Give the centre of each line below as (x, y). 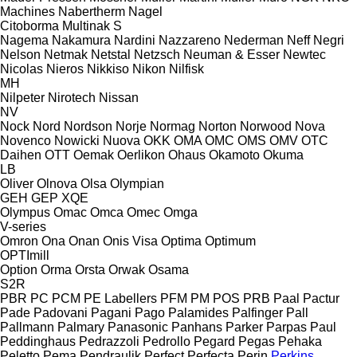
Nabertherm (92, 11)
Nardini (135, 40)
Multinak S (92, 25)
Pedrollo (167, 341)
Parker (244, 327)
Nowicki (77, 140)
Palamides (198, 312)
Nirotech (72, 97)
